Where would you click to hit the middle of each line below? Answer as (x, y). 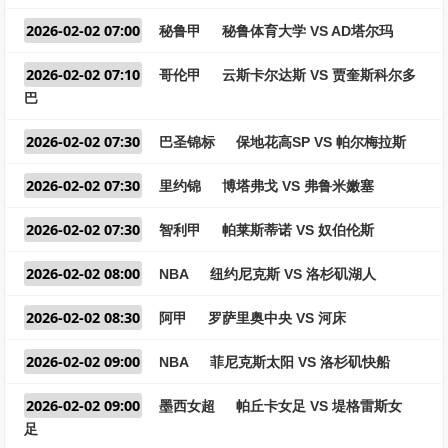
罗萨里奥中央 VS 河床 (277, 318)
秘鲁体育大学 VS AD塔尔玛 (307, 31)
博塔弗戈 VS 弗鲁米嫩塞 (298, 186)
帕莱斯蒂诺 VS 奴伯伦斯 (298, 230)
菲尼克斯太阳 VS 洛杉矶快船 (300, 362)
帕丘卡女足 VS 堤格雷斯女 (319, 406)
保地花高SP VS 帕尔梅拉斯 (321, 142)
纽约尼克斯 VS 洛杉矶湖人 (293, 274)
